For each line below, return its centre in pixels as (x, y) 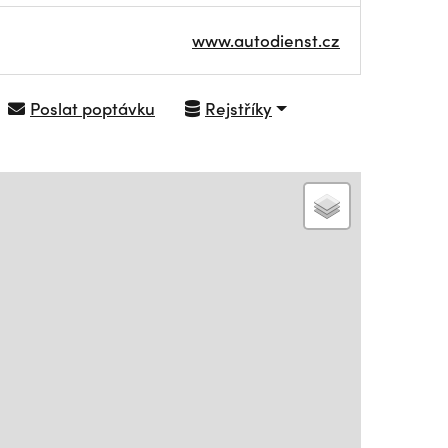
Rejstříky (238, 108)
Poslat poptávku (92, 108)
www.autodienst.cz (266, 40)
